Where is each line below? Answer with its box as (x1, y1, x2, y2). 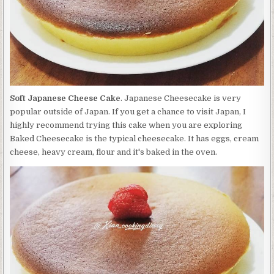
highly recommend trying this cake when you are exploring (10, 120, 243, 130)
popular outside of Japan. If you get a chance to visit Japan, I (10, 107, 246, 116)
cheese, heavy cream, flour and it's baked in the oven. (10, 147, 218, 157)
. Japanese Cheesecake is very (120, 94, 242, 103)
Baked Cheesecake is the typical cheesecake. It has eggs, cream (10, 134, 259, 143)
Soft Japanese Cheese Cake (10, 94, 121, 103)
